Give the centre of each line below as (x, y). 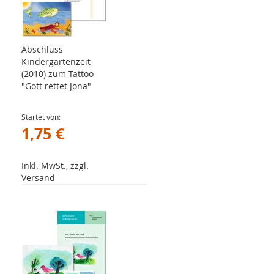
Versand (38, 178)
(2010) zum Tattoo (57, 74)
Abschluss (42, 49)
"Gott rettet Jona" (56, 86)
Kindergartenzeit (56, 61)
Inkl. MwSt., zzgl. (55, 165)
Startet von (40, 117)
